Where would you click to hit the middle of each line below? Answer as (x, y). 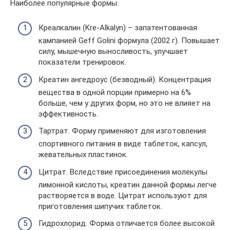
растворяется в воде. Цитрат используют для (123, 195)
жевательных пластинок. (83, 155)
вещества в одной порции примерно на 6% (115, 92)
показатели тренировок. (82, 62)
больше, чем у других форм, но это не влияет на (124, 103)
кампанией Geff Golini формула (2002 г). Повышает (129, 41)
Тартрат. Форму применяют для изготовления (122, 131)
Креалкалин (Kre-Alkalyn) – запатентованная (118, 28)
